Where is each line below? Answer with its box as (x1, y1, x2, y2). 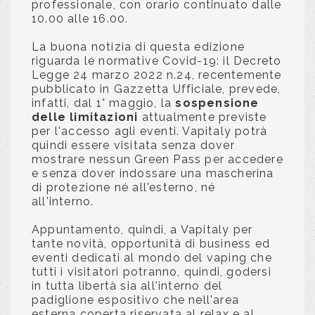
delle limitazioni (32, 110, 139, 124)
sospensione (175, 96, 259, 110)
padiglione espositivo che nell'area (32, 293, 239, 307)
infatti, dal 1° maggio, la (32, 96, 176, 110)
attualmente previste (138, 110, 267, 124)
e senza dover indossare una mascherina (32, 167, 274, 180)
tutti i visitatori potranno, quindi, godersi (32, 265, 271, 278)
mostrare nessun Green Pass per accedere (32, 153, 283, 166)
